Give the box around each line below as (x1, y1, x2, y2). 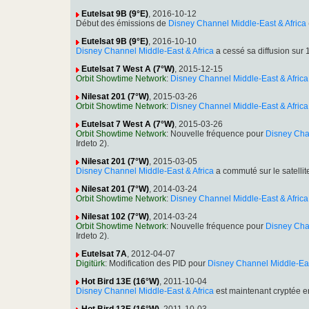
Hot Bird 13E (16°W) (81, 277, 159, 287)
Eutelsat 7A (81, 249, 127, 259)
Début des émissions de (76, 19, 168, 29)
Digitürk (76, 259, 105, 269)
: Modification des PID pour (105, 259, 208, 269)
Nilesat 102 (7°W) (81, 212, 149, 222)
